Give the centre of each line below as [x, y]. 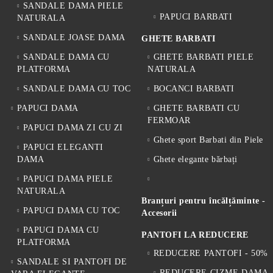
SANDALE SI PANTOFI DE [72, 261]
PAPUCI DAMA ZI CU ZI [73, 127]
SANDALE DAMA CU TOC [77, 88]
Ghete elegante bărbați [195, 159]
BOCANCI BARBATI [194, 88]
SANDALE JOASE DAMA [74, 37]
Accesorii [160, 213]
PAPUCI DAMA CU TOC [71, 210]
